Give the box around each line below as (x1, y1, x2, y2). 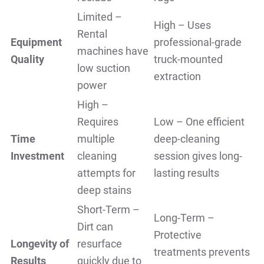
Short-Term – (77, 203, 140, 216)
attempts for (77, 167, 136, 180)
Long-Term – (154, 212, 214, 225)
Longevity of (11, 237, 69, 250)
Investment (11, 150, 64, 163)
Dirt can (77, 220, 113, 233)
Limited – (77, 11, 122, 24)
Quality (11, 53, 44, 66)
